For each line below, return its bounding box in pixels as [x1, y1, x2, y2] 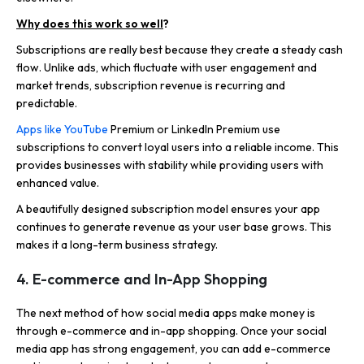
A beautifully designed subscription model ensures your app [16, 201, 320, 216]
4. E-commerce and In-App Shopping [16, 269, 267, 288]
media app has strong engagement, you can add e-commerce [16, 340, 331, 356]
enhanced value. [16, 175, 99, 190]
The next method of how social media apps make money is [16, 305, 315, 320]
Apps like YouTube [16, 121, 108, 136]
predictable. [16, 95, 77, 110]
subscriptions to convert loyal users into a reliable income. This [16, 139, 339, 154]
